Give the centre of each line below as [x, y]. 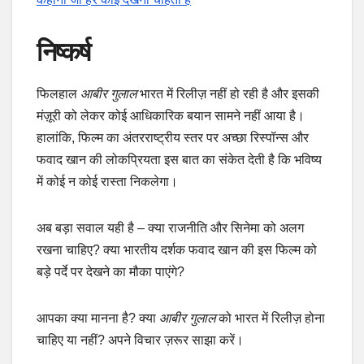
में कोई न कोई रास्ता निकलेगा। [107, 182]
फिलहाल [58, 94]
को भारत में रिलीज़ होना [270, 318]
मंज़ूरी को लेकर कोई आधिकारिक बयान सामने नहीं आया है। [171, 116]
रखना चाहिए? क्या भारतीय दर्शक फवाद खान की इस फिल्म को [177, 250]
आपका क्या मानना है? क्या [98, 318]
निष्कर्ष [63, 52]
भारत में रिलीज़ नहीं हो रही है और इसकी [228, 94]
